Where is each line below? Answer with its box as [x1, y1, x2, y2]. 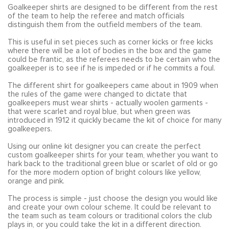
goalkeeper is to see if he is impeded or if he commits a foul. [8, 76, 215, 85]
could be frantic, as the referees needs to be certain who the [8, 67, 220, 77]
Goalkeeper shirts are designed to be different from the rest [8, 15, 218, 25]
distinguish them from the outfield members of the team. [8, 33, 202, 42]
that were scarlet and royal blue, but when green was [8, 120, 191, 129]
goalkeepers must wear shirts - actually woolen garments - [8, 111, 208, 120]
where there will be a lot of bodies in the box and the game [8, 59, 212, 68]
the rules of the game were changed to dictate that [8, 102, 187, 111]
